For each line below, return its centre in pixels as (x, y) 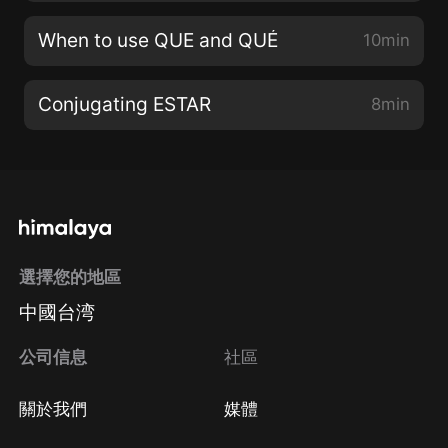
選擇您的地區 (70, 277)
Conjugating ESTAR (125, 104)
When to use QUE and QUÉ (158, 40)
